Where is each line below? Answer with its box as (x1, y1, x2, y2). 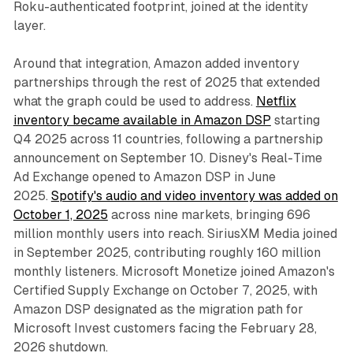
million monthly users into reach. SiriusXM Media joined (13, 226, 337, 242)
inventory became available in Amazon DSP (13, 113, 271, 128)
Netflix (255, 94, 296, 110)
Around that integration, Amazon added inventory (13, 56, 299, 72)
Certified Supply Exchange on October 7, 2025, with (13, 283, 318, 299)
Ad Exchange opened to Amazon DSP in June (13, 169, 276, 185)
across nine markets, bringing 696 (107, 207, 310, 223)
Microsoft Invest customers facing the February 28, (13, 321, 317, 336)
